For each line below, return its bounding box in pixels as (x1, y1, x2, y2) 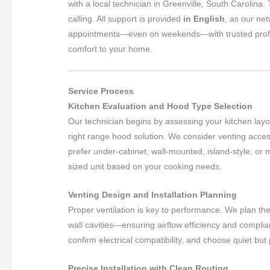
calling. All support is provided (68, 14, 184, 24)
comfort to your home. (68, 44, 153, 54)
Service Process (68, 86, 134, 96)
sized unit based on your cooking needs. (68, 161, 222, 171)
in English (183, 14, 225, 24)
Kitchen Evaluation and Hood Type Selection (68, 101, 253, 111)
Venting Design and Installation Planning (68, 189, 237, 199)
